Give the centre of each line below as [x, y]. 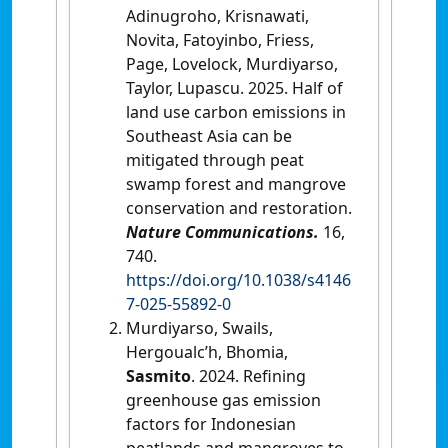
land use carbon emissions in [236, 111]
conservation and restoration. [239, 207]
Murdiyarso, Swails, [199, 327]
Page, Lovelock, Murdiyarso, [232, 63]
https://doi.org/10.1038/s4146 [238, 279]
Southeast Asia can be [209, 135]
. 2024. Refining [248, 375]
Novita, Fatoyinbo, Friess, [220, 39]
